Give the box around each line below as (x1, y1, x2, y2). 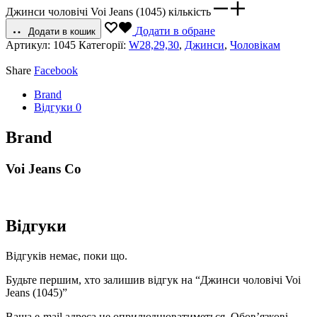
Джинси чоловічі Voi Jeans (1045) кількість (6, 5, 211, 18)
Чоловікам (230, 38, 280, 51)
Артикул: (6, 38, 53, 51)
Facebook (34, 64, 78, 76)
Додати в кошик (28, 25, 96, 37)
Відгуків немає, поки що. (6, 250, 127, 263)
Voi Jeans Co (6, 161, 81, 176)
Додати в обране (135, 24, 215, 37)
